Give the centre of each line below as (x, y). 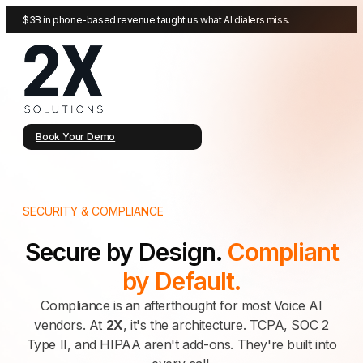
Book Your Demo (76, 137)
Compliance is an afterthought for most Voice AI (181, 305)
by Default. (181, 281)
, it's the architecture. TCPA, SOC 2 (226, 325)
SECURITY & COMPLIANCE (93, 211)
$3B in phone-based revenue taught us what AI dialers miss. (156, 19)
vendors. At (70, 325)
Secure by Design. (126, 252)
